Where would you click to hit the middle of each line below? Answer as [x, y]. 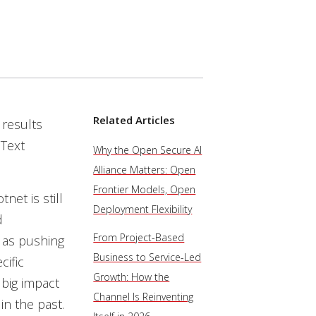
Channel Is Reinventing [144, 297]
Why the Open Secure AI [148, 150]
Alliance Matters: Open [145, 170]
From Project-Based [139, 237]
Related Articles [134, 120]
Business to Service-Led [147, 257]
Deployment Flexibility [143, 209]
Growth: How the [132, 277]
